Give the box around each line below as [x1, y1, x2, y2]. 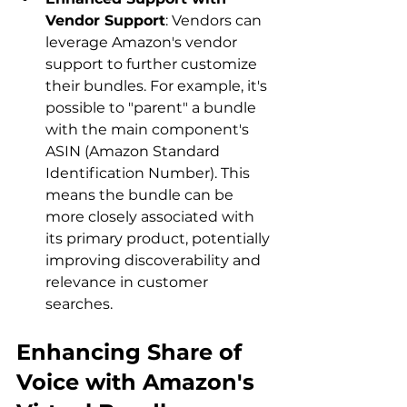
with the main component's [45, 121, 253, 139]
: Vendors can [165, 12, 265, 30]
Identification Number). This [45, 164, 253, 183]
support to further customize [45, 55, 261, 74]
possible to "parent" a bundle [45, 99, 260, 117]
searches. [45, 295, 113, 313]
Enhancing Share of [16, 339, 248, 366]
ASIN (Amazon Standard [45, 143, 223, 161]
